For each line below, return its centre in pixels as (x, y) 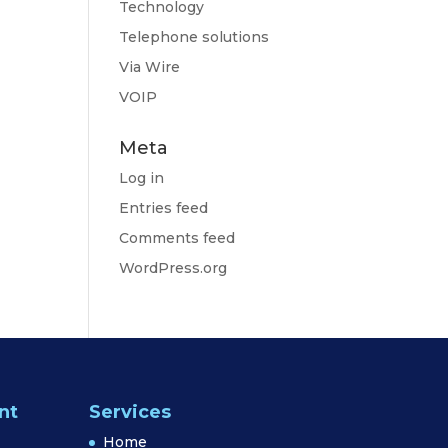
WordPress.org (173, 268)
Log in (142, 178)
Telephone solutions (194, 37)
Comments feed (177, 238)
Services (130, 411)
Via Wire (150, 67)
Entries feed (164, 208)
